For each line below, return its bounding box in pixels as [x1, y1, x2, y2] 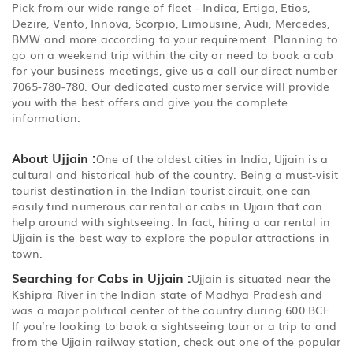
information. [12, 109, 81, 125]
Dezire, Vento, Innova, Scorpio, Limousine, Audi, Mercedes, [12, 14, 330, 31]
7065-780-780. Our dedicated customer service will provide [12, 77, 330, 94]
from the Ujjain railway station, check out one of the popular [12, 333, 341, 349]
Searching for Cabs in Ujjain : [12, 267, 191, 287]
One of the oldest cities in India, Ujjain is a [96, 150, 329, 166]
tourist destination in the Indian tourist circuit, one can [12, 181, 311, 198]
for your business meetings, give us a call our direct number [12, 61, 338, 78]
